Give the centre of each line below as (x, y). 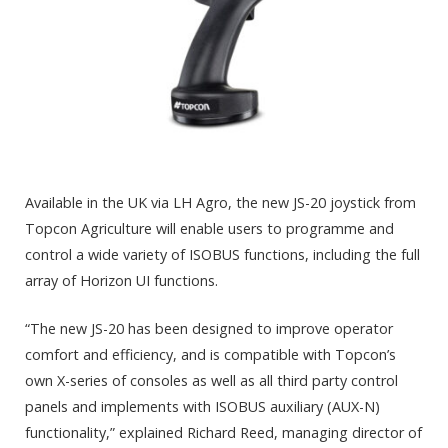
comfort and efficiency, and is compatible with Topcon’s (210, 355)
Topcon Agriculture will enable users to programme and (209, 228)
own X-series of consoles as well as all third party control (211, 381)
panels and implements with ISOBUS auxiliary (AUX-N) (202, 407)
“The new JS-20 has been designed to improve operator (209, 329)
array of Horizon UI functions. (121, 280)
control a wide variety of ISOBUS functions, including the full (222, 254)
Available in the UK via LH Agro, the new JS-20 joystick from (220, 202)
